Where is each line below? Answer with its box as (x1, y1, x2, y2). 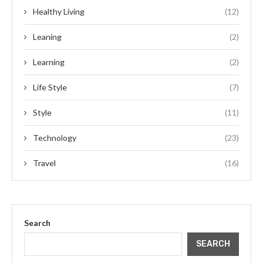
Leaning (33, 31, 62, 42)
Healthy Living (33, 6, 85, 16)
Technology (33, 132, 76, 143)
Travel (33, 157, 56, 168)
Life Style (33, 82, 67, 92)
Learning (33, 56, 65, 67)
